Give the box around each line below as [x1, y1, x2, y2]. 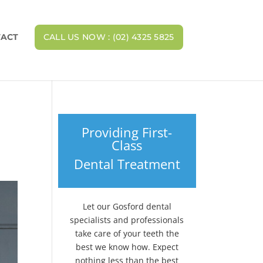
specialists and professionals [70, 214, 184, 225]
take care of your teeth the [75, 228, 179, 239]
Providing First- [82, 123, 173, 141]
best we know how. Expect [75, 241, 178, 252]
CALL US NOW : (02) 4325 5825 [43, 32, 174, 42]
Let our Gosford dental [82, 201, 171, 212]
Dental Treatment [73, 155, 180, 173]
